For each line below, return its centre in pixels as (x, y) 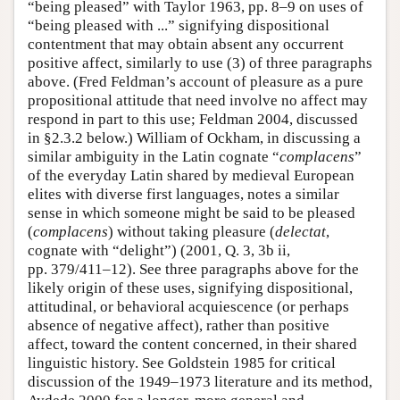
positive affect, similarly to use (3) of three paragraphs (200, 63)
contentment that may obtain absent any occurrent (186, 45)
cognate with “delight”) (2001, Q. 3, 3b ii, (159, 251)
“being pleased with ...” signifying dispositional (179, 26)
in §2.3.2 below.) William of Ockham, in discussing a (194, 138)
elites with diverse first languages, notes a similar (183, 195)
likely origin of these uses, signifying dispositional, (190, 288)
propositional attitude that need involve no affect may (198, 101)
